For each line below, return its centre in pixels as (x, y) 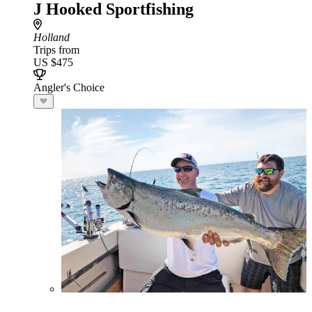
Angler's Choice (69, 87)
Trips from (56, 50)
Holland (52, 37)
